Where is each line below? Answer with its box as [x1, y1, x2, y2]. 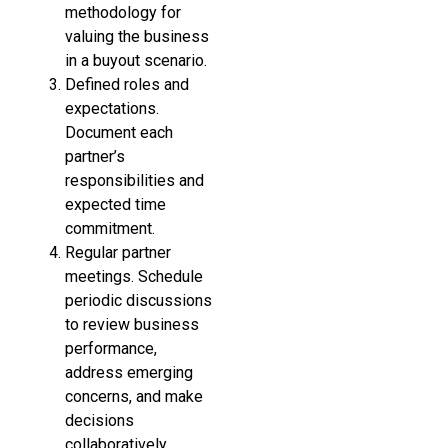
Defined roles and [65, 74, 189, 94]
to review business [65, 314, 199, 334]
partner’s [65, 146, 125, 166]
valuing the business [65, 26, 209, 46]
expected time [65, 194, 166, 214]
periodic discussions [65, 290, 212, 310]
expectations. [65, 98, 159, 118]
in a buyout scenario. [65, 50, 207, 70]
